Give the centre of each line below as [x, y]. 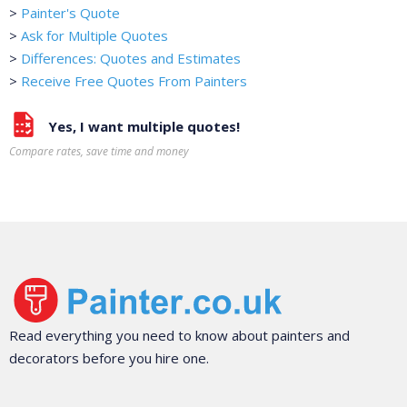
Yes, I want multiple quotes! [144, 127]
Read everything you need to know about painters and [179, 335]
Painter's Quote [70, 13]
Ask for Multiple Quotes [94, 36]
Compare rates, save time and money [99, 152]
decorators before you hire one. [109, 357]
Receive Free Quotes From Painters [134, 81]
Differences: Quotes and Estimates [131, 59]
